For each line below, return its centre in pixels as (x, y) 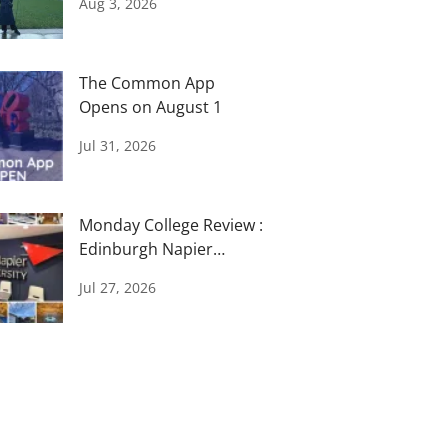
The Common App (147, 83)
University (117, 273)
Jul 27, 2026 (118, 287)
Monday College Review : (171, 225)
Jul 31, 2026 (118, 145)
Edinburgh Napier (146, 249)
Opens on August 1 (151, 107)
